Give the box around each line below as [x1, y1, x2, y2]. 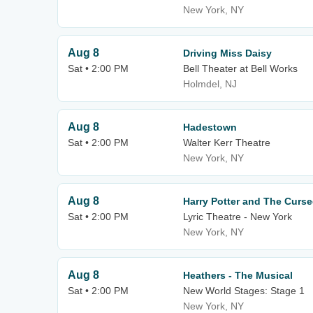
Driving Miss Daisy [183, 48, 272, 59]
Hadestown [183, 122, 237, 133]
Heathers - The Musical [183, 270, 293, 281]
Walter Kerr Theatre [183, 137, 270, 148]
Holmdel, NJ [183, 78, 237, 89]
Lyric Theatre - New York [183, 211, 292, 222]
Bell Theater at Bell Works [183, 63, 298, 74]
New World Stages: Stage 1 [183, 285, 305, 296]
